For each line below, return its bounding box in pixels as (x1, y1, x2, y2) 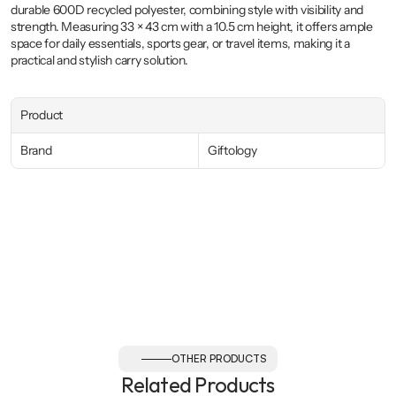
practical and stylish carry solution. (11, 52, 188, 68)
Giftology (208, 142, 257, 158)
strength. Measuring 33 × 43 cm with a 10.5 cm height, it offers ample (11, 19, 373, 34)
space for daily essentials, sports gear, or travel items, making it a (11, 35, 350, 51)
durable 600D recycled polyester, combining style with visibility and (11, 2, 363, 18)
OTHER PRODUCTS (171, 352, 267, 365)
